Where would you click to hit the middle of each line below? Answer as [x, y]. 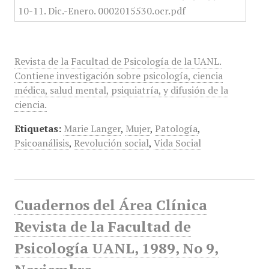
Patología [176, 128]
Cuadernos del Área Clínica [110, 205]
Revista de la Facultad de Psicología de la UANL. [118, 61]
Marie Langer [92, 128]
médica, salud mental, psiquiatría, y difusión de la [121, 90]
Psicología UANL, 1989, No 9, [116, 248]
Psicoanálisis [41, 143]
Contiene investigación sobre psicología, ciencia [118, 76]
